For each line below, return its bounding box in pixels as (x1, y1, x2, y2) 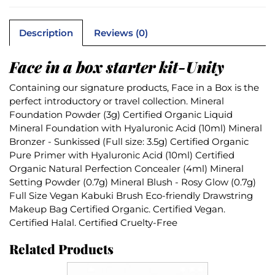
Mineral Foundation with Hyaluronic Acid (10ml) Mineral (9, 122, 262, 134)
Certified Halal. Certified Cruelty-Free (9, 216, 177, 228)
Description (19, 26, 73, 39)
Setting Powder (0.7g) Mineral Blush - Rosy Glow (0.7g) (9, 176, 256, 188)
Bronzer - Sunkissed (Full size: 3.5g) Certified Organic (9, 135, 249, 147)
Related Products (9, 239, 114, 257)
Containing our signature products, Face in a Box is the (9, 81, 259, 93)
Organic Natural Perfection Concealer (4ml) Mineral (9, 162, 244, 174)
